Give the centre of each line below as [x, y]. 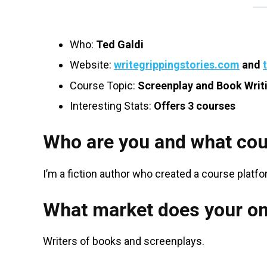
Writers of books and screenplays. [124, 241]
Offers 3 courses [195, 106]
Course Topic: [104, 85]
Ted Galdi [120, 44]
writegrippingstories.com [177, 65]
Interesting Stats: [112, 106]
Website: [92, 65]
